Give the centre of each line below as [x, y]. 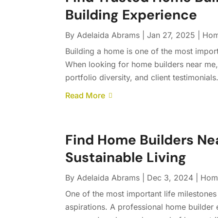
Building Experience [131, 15]
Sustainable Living [126, 158]
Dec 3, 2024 [170, 178]
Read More [85, 96]
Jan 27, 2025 [171, 35]
